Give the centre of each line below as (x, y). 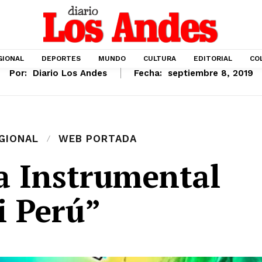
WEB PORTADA (97, 139)
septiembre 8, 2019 (210, 73)
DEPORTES (61, 58)
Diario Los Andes (70, 73)
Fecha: (148, 73)
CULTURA (160, 58)
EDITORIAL (213, 58)
